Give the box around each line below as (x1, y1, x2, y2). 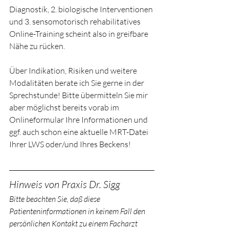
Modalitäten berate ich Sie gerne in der (9, 78, 146, 88)
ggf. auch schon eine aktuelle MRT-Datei (9, 127, 150, 138)
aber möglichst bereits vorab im (9, 102, 121, 113)
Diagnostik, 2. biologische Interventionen (9, 4, 154, 15)
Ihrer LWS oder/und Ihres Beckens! (9, 139, 134, 150)
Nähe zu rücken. (9, 41, 65, 52)
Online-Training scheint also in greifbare (9, 29, 150, 39)
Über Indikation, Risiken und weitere (9, 65, 139, 76)
